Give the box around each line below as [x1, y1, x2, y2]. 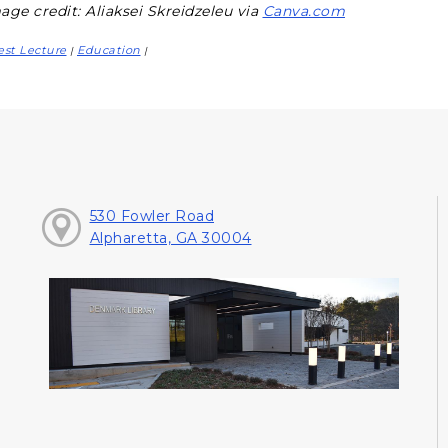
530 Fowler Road [89, 207, 214, 226]
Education [77, 42, 141, 57]
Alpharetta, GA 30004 [89, 229, 252, 248]
